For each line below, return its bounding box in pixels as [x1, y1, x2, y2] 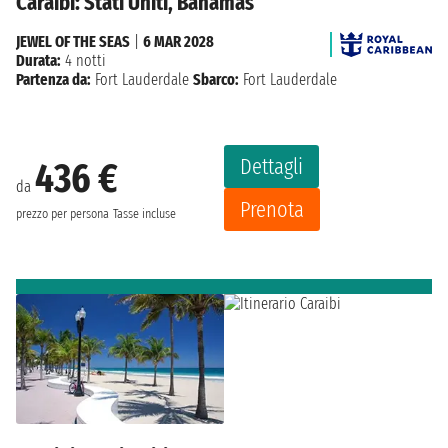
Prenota [240, 196, 304, 224]
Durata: [16, 51, 61, 71]
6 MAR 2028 [143, 32, 214, 52]
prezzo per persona [16, 205, 109, 222]
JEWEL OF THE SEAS [16, 32, 130, 52]
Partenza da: [16, 70, 91, 90]
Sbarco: [193, 70, 239, 90]
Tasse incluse [113, 205, 176, 222]
